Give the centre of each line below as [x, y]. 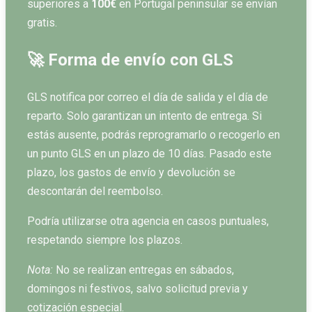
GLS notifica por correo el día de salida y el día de [148, 97]
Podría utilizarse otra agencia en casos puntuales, [148, 221]
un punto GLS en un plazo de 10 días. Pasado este [149, 154]
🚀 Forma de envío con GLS [130, 60]
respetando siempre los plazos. [105, 240]
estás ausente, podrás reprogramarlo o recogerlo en [154, 135]
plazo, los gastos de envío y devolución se [131, 173]
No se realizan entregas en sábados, [143, 270]
